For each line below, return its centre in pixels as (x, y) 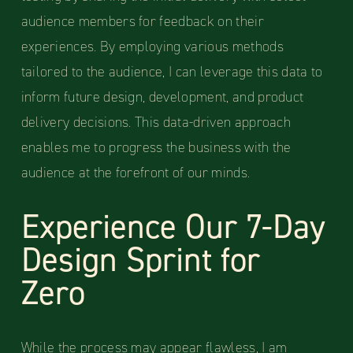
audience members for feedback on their (142, 22)
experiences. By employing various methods (152, 47)
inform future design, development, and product (162, 97)
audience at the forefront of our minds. (136, 173)
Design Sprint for (140, 260)
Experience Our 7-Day (173, 227)
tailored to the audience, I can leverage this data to (172, 72)
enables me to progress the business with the (156, 148)
